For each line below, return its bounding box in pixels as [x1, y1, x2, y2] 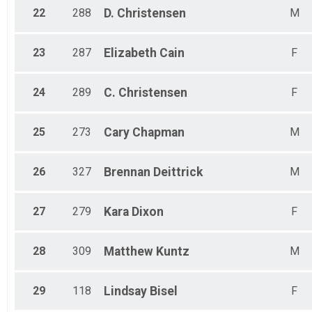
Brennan [104, 165, 150, 180]
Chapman [132, 125, 185, 140]
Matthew [104, 244, 153, 259]
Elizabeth [104, 46, 157, 61]
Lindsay [104, 284, 147, 299]
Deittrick [153, 165, 203, 180]
